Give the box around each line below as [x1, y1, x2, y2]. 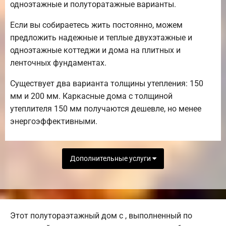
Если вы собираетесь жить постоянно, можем [10, 20, 183, 30]
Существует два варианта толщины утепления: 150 [10, 78, 203, 88]
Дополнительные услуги [70, 154, 152, 163]
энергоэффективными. [10, 116, 97, 126]
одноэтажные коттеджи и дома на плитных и [10, 45, 181, 55]
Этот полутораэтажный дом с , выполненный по [10, 210, 192, 220]
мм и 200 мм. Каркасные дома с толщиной [10, 91, 173, 101]
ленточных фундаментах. [10, 58, 106, 68]
